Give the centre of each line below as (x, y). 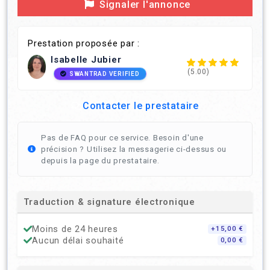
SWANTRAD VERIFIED (104, 74)
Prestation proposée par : (84, 44)
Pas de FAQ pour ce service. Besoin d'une (122, 137)
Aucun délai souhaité (78, 240)
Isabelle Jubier (86, 60)
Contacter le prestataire (140, 105)
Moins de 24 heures (75, 229)
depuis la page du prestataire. (100, 160)
